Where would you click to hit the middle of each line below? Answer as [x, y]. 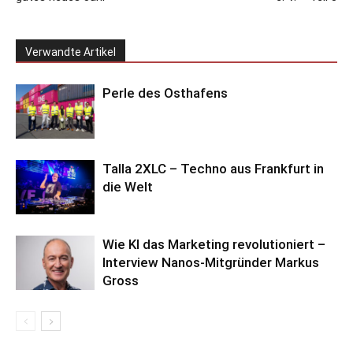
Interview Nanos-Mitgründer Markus [211, 263]
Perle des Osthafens [165, 93]
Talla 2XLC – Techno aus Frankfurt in [213, 169]
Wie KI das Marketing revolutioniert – [214, 245]
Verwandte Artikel [71, 52]
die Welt [128, 187]
